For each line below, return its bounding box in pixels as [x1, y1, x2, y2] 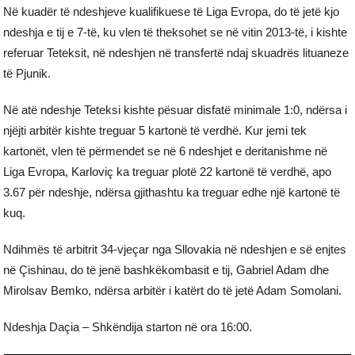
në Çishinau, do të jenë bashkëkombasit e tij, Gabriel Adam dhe [3, 262, 330, 277]
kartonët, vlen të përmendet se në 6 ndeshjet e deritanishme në [3, 143, 328, 158]
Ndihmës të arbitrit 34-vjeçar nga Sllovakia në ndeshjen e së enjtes [3, 242, 347, 256]
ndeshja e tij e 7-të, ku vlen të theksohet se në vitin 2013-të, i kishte [3, 25, 348, 39]
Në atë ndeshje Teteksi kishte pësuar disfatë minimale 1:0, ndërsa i [3, 102, 348, 116]
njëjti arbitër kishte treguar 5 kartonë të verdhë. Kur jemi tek [3, 123, 307, 137]
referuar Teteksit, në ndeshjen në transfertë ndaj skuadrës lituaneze [3, 45, 349, 59]
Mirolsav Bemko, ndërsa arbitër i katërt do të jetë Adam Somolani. [3, 283, 342, 297]
